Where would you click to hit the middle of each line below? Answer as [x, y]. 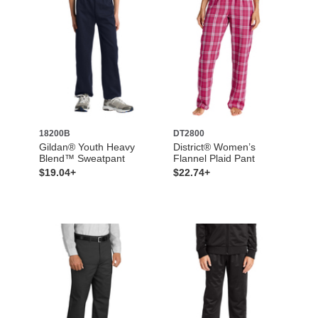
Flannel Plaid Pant [214, 158]
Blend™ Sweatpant [82, 158]
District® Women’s [214, 147]
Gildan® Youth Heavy [87, 147]
